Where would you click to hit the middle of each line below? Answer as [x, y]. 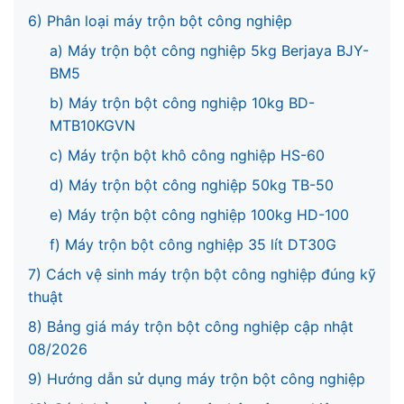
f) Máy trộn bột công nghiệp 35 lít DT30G [193, 244]
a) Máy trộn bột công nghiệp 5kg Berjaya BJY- [209, 50]
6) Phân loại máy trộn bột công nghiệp [160, 21]
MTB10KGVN [92, 125]
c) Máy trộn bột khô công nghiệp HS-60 [187, 155]
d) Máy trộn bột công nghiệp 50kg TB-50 [192, 185]
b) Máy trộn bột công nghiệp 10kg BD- [182, 103]
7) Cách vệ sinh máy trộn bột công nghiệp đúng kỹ [202, 274]
